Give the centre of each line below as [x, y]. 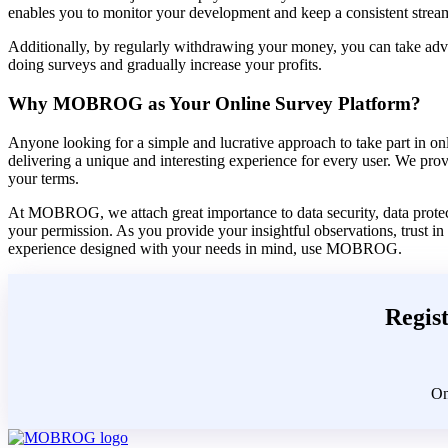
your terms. [43, 178]
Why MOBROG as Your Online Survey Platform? [214, 103]
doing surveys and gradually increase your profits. [165, 65]
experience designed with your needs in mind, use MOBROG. [205, 248]
